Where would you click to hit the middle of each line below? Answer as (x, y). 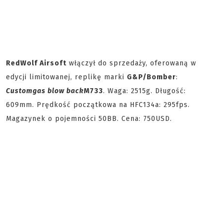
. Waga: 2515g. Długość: (144, 91)
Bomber (161, 77)
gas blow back (58, 91)
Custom (19, 91)
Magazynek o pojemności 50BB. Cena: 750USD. (89, 119)
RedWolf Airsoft (36, 63)
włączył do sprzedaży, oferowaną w (131, 63)
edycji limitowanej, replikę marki (66, 77)
